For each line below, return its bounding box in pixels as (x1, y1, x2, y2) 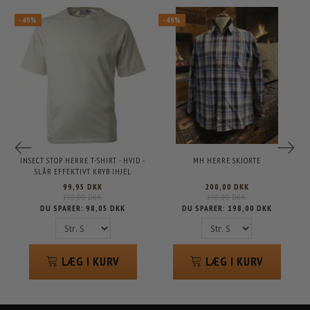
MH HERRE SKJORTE (192, 155, 261, 166)
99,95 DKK (63, 181, 103, 192)
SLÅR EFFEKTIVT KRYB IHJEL (34, 166, 131, 177)
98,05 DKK (86, 203, 126, 214)
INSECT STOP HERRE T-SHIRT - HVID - (20, 155, 146, 166)
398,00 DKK (207, 192, 247, 203)
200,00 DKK (204, 181, 249, 192)
